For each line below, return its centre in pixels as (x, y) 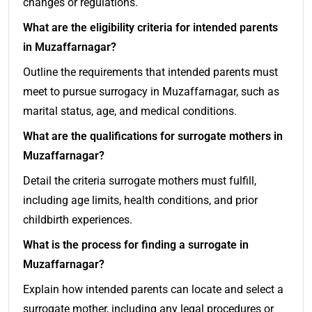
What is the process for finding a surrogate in (136, 244)
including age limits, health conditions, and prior (140, 200)
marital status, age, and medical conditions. (130, 111)
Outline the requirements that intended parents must (150, 72)
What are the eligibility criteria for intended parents (150, 27)
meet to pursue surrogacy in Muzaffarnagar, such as (151, 91)
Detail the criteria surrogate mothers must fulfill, (140, 180)
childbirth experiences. (78, 219)
